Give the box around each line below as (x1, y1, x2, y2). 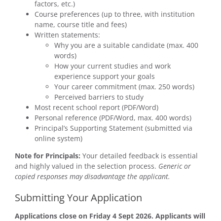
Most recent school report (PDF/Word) (34, 102, 158, 112)
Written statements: (34, 30, 100, 39)
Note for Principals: (14, 150, 80, 160)
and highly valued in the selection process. (14, 161, 158, 171)
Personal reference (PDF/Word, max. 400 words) (34, 112, 191, 122)
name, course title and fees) (34, 19, 127, 29)
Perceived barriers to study (54, 92, 144, 102)
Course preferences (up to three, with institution (34, 9, 195, 19)
